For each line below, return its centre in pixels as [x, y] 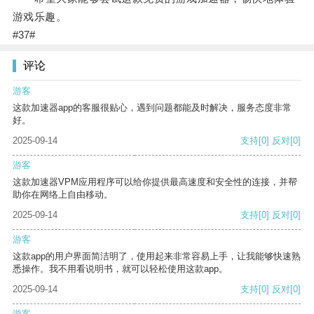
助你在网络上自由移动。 [63, 195]
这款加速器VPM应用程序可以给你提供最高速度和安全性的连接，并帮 [155, 182]
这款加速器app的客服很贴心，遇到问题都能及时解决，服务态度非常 [152, 108]
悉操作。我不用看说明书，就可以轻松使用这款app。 [120, 269]
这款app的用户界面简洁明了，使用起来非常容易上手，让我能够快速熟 [157, 257]
